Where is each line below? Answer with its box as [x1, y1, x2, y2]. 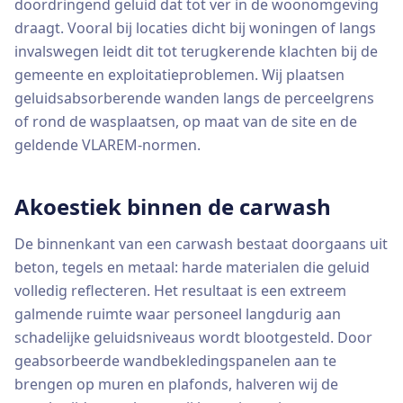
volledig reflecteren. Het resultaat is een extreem [14, 281, 346, 300]
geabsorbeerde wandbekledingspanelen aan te [14, 351, 336, 371]
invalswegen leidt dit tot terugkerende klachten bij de [14, 41, 378, 61]
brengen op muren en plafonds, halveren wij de [14, 374, 338, 394]
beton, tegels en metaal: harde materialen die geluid [14, 257, 370, 277]
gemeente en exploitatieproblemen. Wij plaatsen [14, 65, 345, 85]
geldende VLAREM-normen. [14, 135, 201, 155]
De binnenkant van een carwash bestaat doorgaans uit [14, 234, 388, 254]
